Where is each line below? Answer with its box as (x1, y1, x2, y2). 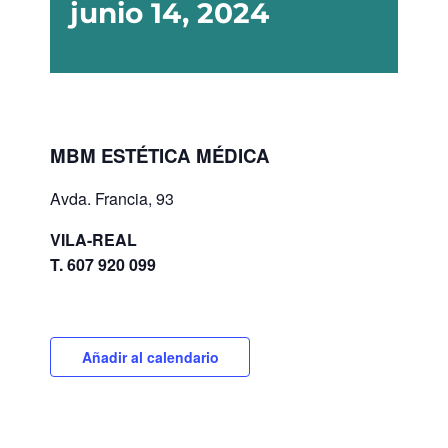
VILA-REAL (50, 227, 137, 251)
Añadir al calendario (81, 346, 219, 367)
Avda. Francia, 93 (50, 186, 174, 210)
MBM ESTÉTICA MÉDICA (50, 141, 270, 169)
